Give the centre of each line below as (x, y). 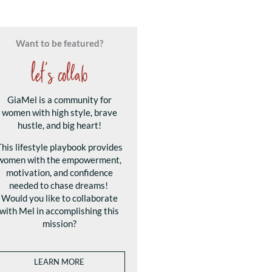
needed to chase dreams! (59, 185)
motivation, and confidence (59, 172)
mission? (59, 223)
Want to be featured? (59, 43)
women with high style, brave (59, 112)
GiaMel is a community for (59, 100)
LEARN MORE (59, 262)
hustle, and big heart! (59, 125)
